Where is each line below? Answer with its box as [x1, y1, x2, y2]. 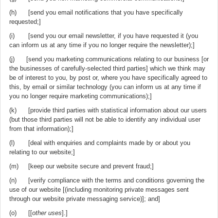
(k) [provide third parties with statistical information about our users [9, 107, 207, 114]
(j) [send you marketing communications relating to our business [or [9, 55, 209, 63]
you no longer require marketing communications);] [9, 92, 152, 100]
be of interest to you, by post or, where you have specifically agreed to [9, 74, 207, 81]
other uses [32, 209, 62, 217]
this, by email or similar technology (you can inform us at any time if [9, 83, 201, 91]
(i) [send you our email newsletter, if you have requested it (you [9, 32, 198, 39]
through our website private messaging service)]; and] [9, 195, 160, 202]
